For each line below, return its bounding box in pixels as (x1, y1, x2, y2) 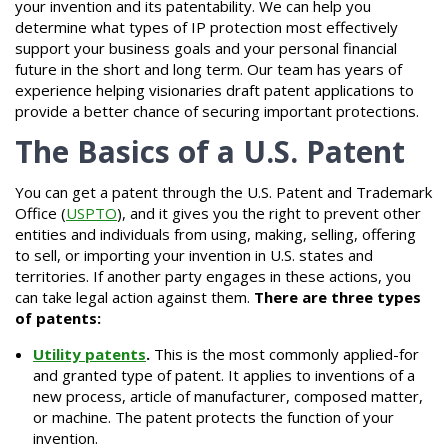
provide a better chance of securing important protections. (15, 100, 419, 121)
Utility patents (33, 343, 146, 364)
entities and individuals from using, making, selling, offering (15, 223, 416, 244)
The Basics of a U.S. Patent (15, 130, 405, 172)
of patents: (15, 307, 101, 328)
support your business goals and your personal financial (15, 37, 397, 58)
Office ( (15, 202, 66, 223)
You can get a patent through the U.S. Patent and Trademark (15, 181, 432, 202)
